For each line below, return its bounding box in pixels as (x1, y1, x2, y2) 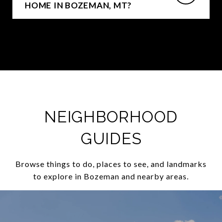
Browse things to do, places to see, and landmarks (15, 159, 207, 168)
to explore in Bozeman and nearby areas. (33, 171, 189, 181)
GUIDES (80, 129, 142, 148)
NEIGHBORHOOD (44, 108, 178, 126)
